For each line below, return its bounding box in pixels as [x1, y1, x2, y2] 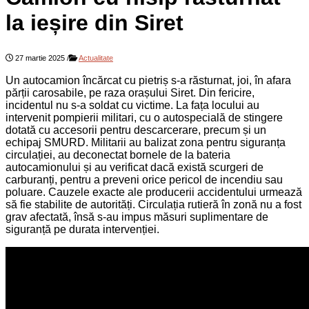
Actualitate [79, 53, 113, 62]
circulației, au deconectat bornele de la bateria [6, 148, 230, 161]
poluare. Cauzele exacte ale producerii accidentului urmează [6, 186, 302, 198]
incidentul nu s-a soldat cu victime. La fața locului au [6, 99, 259, 111]
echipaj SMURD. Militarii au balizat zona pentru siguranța [6, 136, 286, 148]
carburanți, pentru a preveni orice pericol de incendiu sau [6, 173, 283, 186]
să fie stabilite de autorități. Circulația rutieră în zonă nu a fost [6, 198, 301, 210]
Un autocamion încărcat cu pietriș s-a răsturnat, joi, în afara [6, 74, 291, 86]
